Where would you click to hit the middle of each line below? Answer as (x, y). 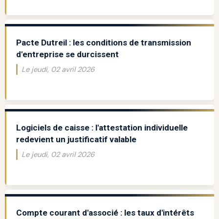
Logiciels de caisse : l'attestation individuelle (102, 128)
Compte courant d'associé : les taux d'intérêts (105, 213)
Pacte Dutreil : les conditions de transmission (103, 43)
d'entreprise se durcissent (67, 55)
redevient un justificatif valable (76, 140)
